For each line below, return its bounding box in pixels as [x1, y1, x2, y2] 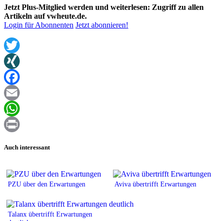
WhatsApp [4, 120, 37, 129]
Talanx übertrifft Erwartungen [8, 210, 92, 218]
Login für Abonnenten [4, 21, 74, 30]
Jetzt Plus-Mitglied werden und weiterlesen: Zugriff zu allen [4, 3, 204, 12]
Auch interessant [4, 143, 50, 151]
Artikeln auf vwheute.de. [4, 12, 87, 21]
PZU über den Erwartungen [8, 180, 85, 188]
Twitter [4, 57, 26, 66]
